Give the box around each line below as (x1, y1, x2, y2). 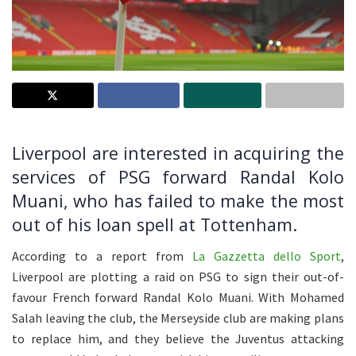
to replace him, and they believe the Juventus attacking (12, 330, 344, 346)
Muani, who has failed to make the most (12, 188, 344, 212)
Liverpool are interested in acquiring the (12, 141, 344, 164)
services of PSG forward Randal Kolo (12, 164, 344, 188)
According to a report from (12, 247, 192, 264)
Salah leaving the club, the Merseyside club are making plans (12, 309, 344, 326)
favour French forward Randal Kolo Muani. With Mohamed (12, 288, 344, 305)
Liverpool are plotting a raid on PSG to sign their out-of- (12, 268, 344, 284)
